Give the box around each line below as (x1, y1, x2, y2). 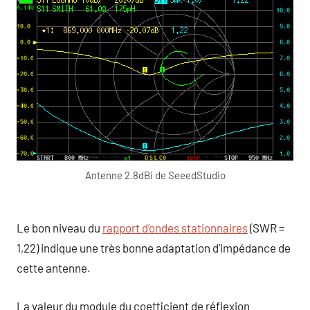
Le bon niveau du (17, 221, 102, 235)
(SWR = (248, 221, 285, 235)
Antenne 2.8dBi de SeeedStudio (84, 168, 226, 181)
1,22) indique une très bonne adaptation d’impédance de (17, 241, 291, 255)
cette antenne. (17, 261, 91, 275)
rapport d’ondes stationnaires (102, 221, 248, 235)
